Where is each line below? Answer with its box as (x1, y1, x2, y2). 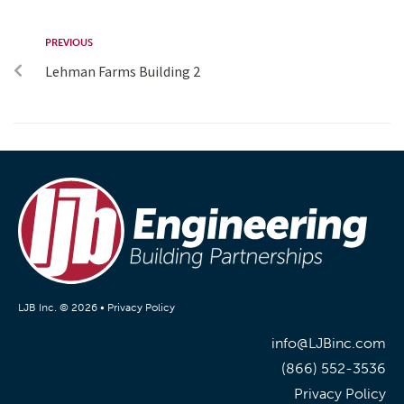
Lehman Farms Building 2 (45, 62, 200, 81)
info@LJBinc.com (271, 334, 386, 352)
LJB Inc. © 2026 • (18, 300, 107, 314)
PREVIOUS (45, 37, 93, 50)
